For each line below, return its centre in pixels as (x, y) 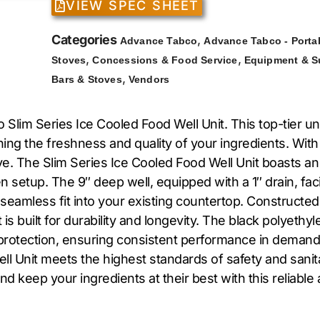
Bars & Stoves (87, 80)
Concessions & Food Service (165, 60)
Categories (84, 40)
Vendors (149, 80)
